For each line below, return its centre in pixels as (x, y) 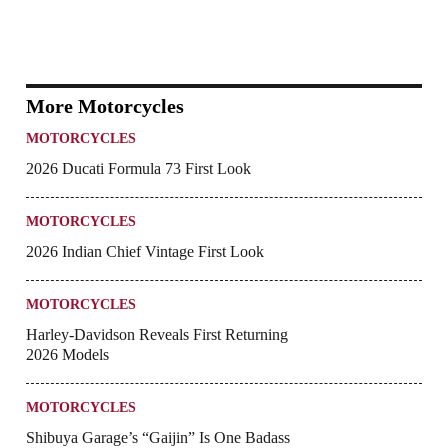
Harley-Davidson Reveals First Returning (157, 335)
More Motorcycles (105, 106)
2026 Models (67, 355)
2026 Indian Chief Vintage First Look (145, 252)
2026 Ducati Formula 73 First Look (138, 169)
